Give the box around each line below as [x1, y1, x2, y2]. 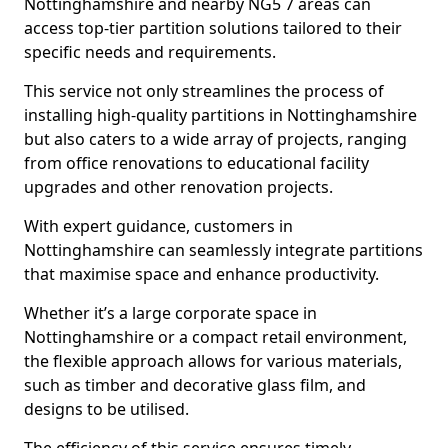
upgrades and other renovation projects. [24, 176, 333, 198]
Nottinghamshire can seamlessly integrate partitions [24, 239, 423, 261]
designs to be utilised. [24, 398, 189, 420]
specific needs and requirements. [24, 41, 276, 63]
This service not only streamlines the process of [24, 80, 384, 102]
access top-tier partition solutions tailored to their [24, 17, 402, 39]
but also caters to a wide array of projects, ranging [24, 128, 407, 150]
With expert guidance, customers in [24, 215, 293, 237]
